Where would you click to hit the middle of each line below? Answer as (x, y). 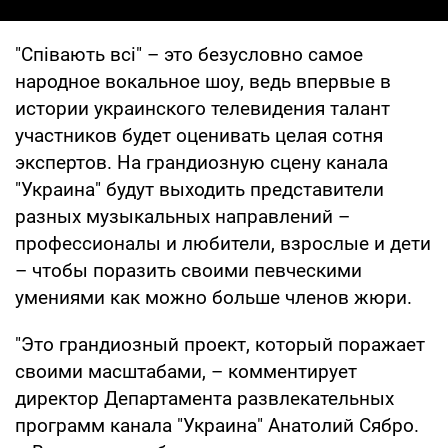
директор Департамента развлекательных (204, 398)
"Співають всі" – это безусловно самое (189, 54)
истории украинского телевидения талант (202, 108)
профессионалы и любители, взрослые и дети (223, 243)
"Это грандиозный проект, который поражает (220, 344)
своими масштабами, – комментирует (186, 371)
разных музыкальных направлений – (182, 216)
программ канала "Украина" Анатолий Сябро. (217, 425)
